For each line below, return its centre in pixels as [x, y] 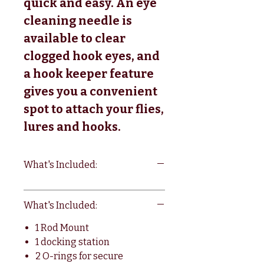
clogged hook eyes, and [92, 56]
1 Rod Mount [62, 227]
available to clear [75, 38]
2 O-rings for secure [79, 256]
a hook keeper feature [89, 73]
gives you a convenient [90, 91]
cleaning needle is [78, 20]
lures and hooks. [72, 126]
